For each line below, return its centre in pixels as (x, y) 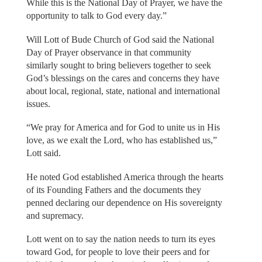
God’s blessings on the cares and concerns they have (123, 78)
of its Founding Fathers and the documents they (113, 189)
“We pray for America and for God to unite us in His (123, 127)
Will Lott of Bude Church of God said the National (120, 39)
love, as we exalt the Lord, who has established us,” (121, 140)
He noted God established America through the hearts (125, 177)
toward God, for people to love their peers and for (118, 252)
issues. (38, 104)
